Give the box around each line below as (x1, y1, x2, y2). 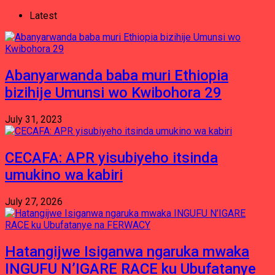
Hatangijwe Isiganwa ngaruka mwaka (5, 242, 249, 260)
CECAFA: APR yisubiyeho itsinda (5, 149, 218, 166)
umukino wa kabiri (5, 166, 123, 184)
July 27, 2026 (5, 195, 63, 207)
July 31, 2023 (5, 113, 63, 125)
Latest (29, 10, 57, 21)
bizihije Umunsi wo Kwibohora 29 (5, 83, 222, 101)
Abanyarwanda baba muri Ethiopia (5, 66, 228, 84)
